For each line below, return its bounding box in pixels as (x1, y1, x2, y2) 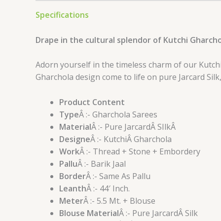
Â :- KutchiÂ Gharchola (90, 133, 172, 145)
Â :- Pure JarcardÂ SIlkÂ (91, 121, 178, 132)
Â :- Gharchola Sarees (79, 109, 157, 120)
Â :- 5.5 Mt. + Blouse (83, 195, 155, 206)
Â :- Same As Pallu (86, 170, 150, 182)
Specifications (36, 9, 89, 20)
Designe (59, 133, 90, 145)
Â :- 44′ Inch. (86, 183, 130, 194)
